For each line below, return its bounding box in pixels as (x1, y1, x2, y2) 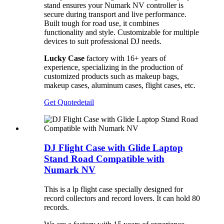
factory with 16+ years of (84, 54, 166, 63)
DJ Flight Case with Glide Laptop (44, 142, 183, 153)
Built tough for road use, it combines (44, 19, 159, 28)
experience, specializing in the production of (44, 63, 183, 72)
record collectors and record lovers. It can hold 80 (44, 193, 200, 202)
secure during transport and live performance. (44, 10, 186, 19)
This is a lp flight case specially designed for (44, 184, 183, 193)
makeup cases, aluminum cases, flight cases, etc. (44, 81, 195, 90)
